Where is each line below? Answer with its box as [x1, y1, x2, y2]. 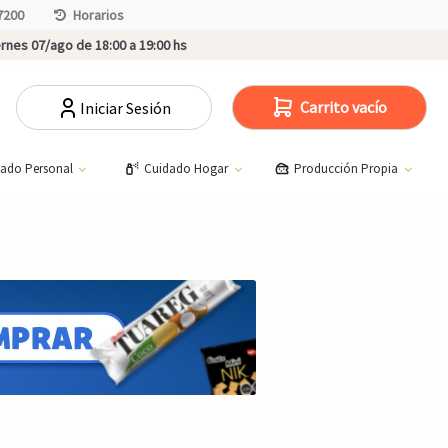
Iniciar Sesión [80, 97, 172, 118]
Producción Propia [294, 159, 402, 177]
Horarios [73, 6, 124, 24]
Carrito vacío [300, 96, 388, 117]
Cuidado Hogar [143, 159, 231, 177]
